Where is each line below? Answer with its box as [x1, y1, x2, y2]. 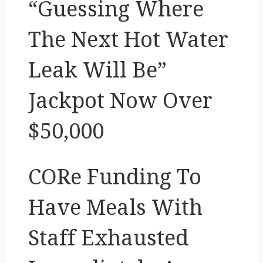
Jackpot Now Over [28, 87, 213, 113]
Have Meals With [28, 194, 203, 220]
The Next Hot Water [28, 26, 228, 52]
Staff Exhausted [28, 225, 188, 251]
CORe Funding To [28, 164, 201, 190]
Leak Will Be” [28, 57, 167, 83]
